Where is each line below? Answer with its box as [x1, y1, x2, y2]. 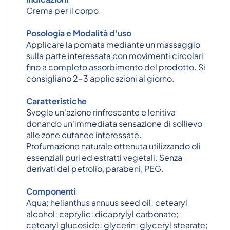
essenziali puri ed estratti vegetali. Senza [26, 152, 182, 163]
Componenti [26, 186, 76, 197]
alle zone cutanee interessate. [26, 129, 142, 140]
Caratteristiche [26, 95, 87, 106]
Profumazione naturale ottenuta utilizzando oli [26, 141, 201, 151]
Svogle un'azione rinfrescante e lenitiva [26, 107, 176, 118]
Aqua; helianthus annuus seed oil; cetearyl [26, 197, 187, 208]
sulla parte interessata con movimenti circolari [26, 50, 203, 61]
